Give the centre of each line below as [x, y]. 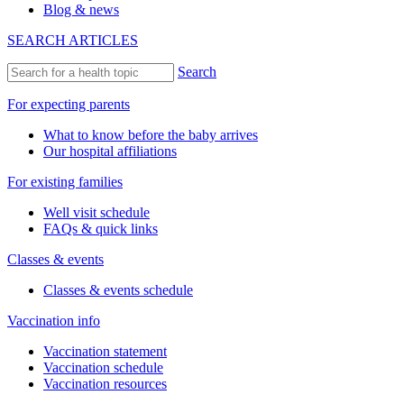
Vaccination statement [105, 352]
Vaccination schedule [103, 368]
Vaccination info [54, 321]
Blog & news [81, 10]
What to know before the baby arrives [151, 135]
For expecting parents [69, 105]
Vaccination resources [105, 384]
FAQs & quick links [101, 229]
